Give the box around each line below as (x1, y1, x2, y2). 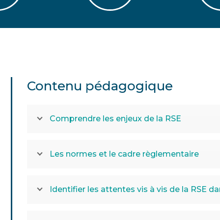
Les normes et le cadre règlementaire (50, 149, 199, 159)
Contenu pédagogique (27, 78, 173, 94)
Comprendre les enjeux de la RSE (50, 114, 182, 123)
